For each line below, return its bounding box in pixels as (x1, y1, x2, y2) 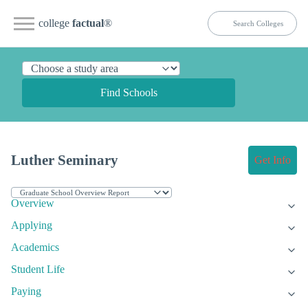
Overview (11, 197, 54, 210)
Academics (11, 241, 59, 254)
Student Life (11, 263, 65, 276)
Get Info (254, 154, 291, 166)
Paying (11, 285, 41, 298)
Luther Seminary (11, 152, 118, 168)
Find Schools (100, 87, 157, 98)
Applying (11, 219, 52, 232)
